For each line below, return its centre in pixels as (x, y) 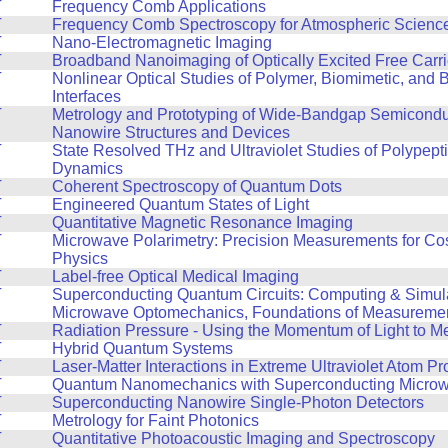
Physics (79, 258)
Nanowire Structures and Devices (170, 132)
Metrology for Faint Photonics (155, 420)
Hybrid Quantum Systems (142, 348)
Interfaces (86, 96)
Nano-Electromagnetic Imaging (161, 42)
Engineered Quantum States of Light (180, 204)
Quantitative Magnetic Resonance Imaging (202, 222)
